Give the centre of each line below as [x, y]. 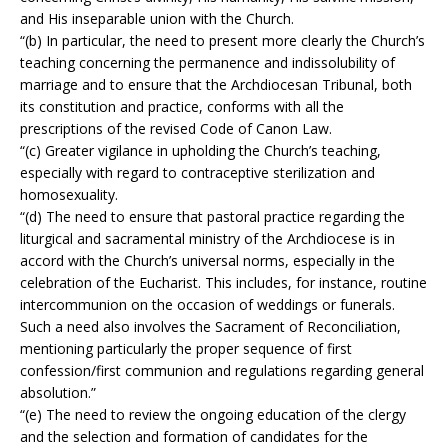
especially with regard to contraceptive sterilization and [197, 173]
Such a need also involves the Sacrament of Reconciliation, [210, 327]
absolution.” [58, 393]
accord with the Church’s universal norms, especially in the [207, 261]
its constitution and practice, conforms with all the [182, 107]
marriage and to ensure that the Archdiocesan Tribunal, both [216, 85]
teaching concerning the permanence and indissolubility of [207, 63]
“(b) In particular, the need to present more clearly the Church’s [222, 41]
